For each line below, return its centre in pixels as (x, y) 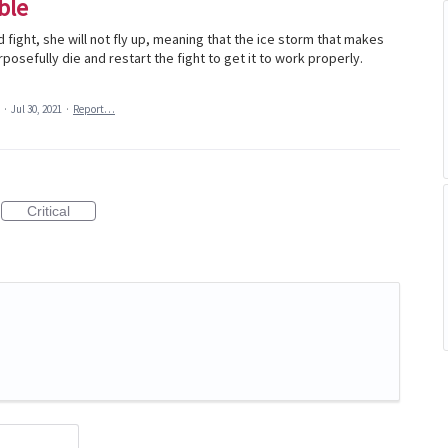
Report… (94, 109)
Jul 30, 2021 (36, 109)
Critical (48, 211)
